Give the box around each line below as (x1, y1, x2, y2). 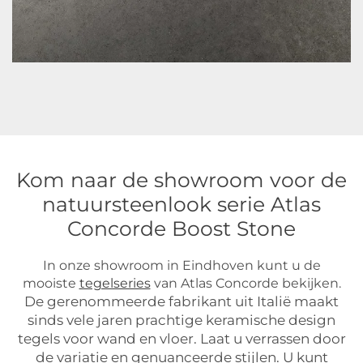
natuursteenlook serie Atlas (42, 192, 321, 216)
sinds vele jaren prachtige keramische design (28, 312, 335, 328)
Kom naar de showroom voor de (16, 168, 347, 192)
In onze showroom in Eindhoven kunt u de (42, 258, 321, 273)
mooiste (22, 275, 79, 291)
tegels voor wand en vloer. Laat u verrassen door (17, 331, 346, 347)
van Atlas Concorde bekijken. (150, 275, 341, 291)
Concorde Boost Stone (67, 216, 296, 241)
